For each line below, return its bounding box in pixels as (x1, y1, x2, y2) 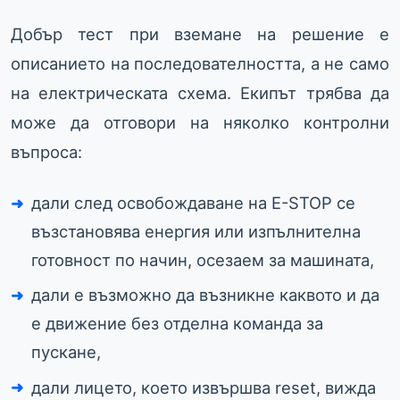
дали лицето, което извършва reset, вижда (31, 377, 377, 397)
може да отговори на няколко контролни (11, 112, 389, 133)
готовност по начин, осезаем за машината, (31, 250, 375, 271)
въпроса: (11, 142, 82, 162)
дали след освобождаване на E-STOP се (31, 193, 356, 213)
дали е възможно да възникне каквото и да (31, 285, 380, 305)
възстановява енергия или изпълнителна (31, 221, 362, 242)
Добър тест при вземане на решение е (11, 24, 389, 45)
